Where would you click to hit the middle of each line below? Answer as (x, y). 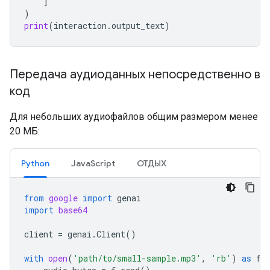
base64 (73, 210)
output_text (138, 25)
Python (35, 163)
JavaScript (93, 163)
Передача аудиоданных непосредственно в (135, 74)
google (63, 198)
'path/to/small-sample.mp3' (137, 258)
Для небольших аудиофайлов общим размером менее (134, 116)
